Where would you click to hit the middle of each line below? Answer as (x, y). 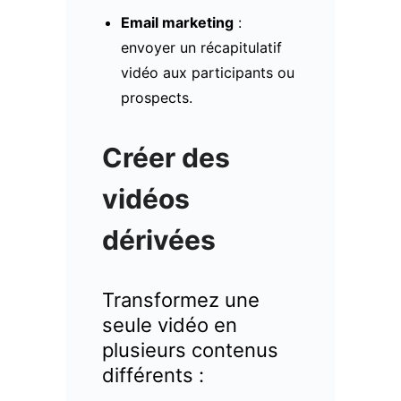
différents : (153, 375)
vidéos (146, 198)
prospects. (156, 97)
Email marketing (177, 22)
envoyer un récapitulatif (201, 47)
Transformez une (181, 299)
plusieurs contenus (190, 350)
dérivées (159, 239)
